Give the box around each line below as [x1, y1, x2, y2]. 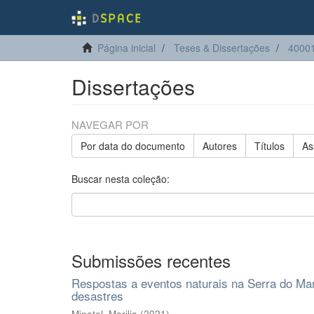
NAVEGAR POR [71, 117, 149, 132]
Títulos [254, 139, 285, 153]
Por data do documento [81, 139, 185, 153]
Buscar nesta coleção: [71, 172, 170, 186]
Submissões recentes [71, 248, 231, 273]
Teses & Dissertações [174, 41, 270, 55]
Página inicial [97, 41, 156, 55]
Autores [203, 139, 237, 153]
